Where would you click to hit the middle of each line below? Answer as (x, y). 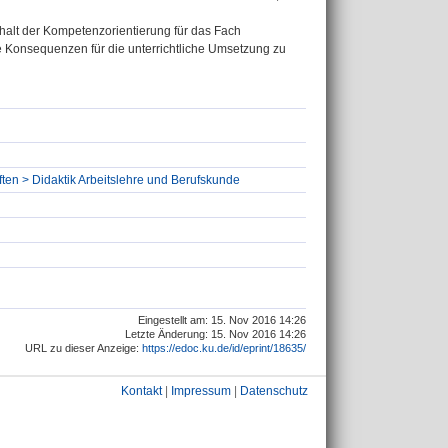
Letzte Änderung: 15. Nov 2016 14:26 (215, 333)
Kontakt (141, 391)
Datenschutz (274, 391)
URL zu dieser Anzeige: (83, 347)
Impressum (201, 391)
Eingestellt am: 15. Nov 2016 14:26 (222, 319)
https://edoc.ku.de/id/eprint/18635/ (224, 347)
